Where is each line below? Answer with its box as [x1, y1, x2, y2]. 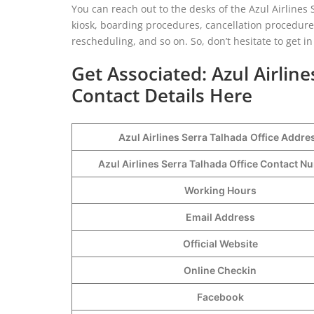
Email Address [185, 210, 255, 223]
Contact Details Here [71, 82, 252, 108]
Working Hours [184, 184, 257, 196]
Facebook [196, 290, 244, 303]
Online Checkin [184, 264, 257, 276]
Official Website [182, 237, 258, 250]
